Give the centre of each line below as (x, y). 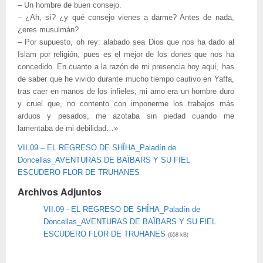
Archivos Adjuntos (60, 192)
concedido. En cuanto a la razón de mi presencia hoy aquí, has (126, 67)
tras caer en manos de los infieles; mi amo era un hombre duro (126, 92)
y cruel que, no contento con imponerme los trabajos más (126, 104)
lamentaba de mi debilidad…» (68, 129)
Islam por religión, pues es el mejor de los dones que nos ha (126, 55)
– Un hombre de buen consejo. (70, 5)
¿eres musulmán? (48, 30)
